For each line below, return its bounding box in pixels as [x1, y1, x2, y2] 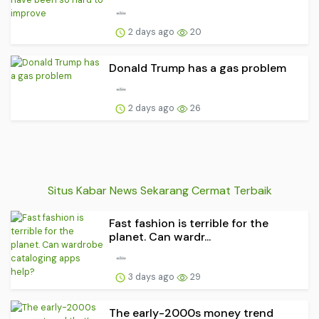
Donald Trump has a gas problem [109, 60, 286, 75]
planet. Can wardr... [109, 229, 211, 245]
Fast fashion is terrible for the [109, 216, 268, 231]
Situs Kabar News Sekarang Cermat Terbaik [47, 183, 272, 199]
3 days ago [126, 270, 177, 283]
